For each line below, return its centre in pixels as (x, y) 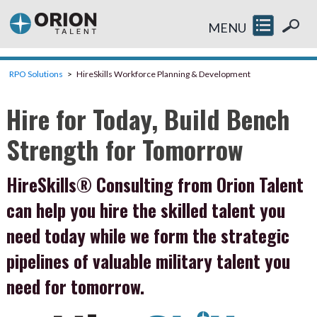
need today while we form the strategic (148, 236)
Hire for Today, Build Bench (148, 119)
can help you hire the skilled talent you (145, 210)
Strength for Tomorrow (124, 149)
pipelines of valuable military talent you (148, 261)
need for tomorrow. (75, 287)
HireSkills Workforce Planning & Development (163, 74)
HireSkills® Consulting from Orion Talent (155, 185)
